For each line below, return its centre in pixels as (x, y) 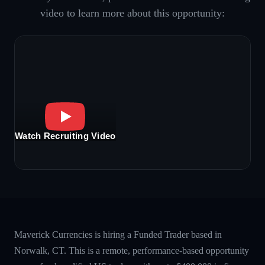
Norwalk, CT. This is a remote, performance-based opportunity (132, 250)
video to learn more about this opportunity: (132, 13)
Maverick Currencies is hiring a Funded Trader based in (118, 234)
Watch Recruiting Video (65, 136)
